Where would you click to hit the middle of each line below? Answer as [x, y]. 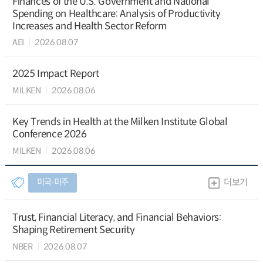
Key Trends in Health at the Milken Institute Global [120, 122]
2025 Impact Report [55, 74]
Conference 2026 [49, 134]
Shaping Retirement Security [73, 230]
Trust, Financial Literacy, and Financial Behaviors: [117, 218]
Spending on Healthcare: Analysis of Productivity [116, 14]
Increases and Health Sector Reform [89, 26]
